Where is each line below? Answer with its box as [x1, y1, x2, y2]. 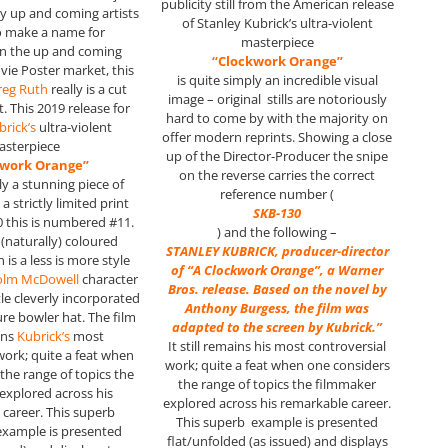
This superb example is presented [176, 412, 379, 431]
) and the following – [217, 222, 338, 241]
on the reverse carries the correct [179, 165, 376, 184]
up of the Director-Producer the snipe [166, 146, 389, 165]
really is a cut [48, 80, 128, 99]
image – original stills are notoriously [167, 89, 387, 108]
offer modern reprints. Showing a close [162, 127, 393, 146]
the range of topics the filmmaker [178, 374, 377, 393]
